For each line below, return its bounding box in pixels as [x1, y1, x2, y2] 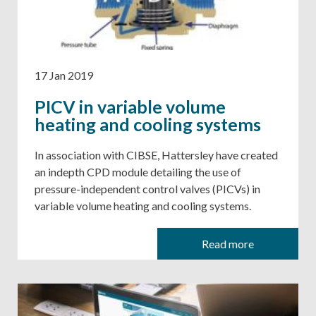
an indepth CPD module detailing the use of [35, 165, 241, 179]
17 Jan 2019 [35, 68, 93, 82]
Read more [202, 236, 254, 250]
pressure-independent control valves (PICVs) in [35, 182, 260, 196]
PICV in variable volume [35, 95, 226, 117]
